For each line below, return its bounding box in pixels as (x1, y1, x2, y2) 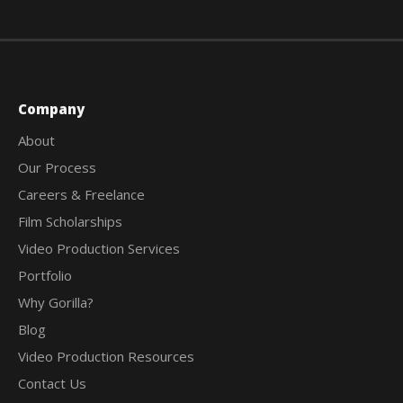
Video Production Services (18, 238, 180, 257)
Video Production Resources (18, 346, 194, 365)
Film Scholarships (18, 211, 122, 230)
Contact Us (18, 373, 86, 392)
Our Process (18, 157, 96, 176)
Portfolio (18, 265, 72, 284)
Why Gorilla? (18, 292, 94, 311)
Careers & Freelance (18, 184, 145, 203)
